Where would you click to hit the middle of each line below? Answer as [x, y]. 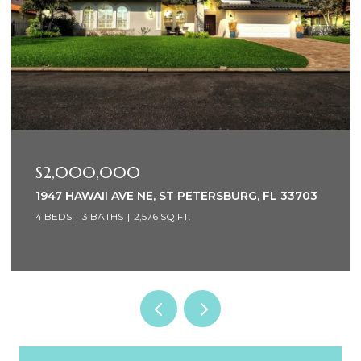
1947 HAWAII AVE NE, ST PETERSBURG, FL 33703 [176, 196]
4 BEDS [54, 217]
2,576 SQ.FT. [162, 217]
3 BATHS [103, 217]
